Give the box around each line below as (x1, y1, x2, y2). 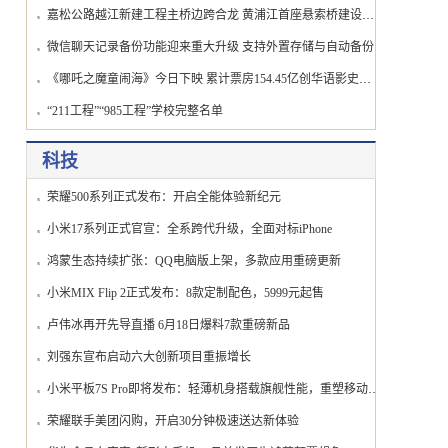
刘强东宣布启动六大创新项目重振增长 (47, 350, 251, 364)
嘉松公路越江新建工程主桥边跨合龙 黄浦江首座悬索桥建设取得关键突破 (362, 8, 374, 22)
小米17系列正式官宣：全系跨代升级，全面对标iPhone (47, 222, 332, 236)
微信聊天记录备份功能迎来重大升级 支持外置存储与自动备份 (47, 40, 374, 54)
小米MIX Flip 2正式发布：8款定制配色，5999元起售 (47, 286, 324, 300)
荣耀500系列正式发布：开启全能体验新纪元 (47, 190, 281, 204)
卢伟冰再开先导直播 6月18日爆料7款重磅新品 (47, 318, 290, 332)
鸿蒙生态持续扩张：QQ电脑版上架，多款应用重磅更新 (47, 254, 341, 268)
